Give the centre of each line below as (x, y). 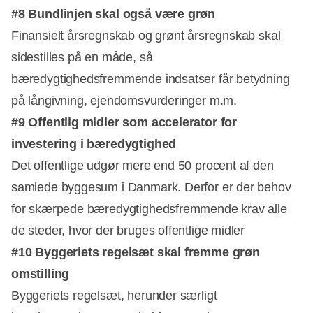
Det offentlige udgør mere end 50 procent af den (143, 165)
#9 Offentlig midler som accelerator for (124, 122)
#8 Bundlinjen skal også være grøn (114, 14)
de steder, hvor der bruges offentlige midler (128, 230)
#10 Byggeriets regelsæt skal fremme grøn (136, 252)
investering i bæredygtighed (94, 144)
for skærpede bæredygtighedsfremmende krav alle (149, 209)
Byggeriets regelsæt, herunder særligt (114, 295)
